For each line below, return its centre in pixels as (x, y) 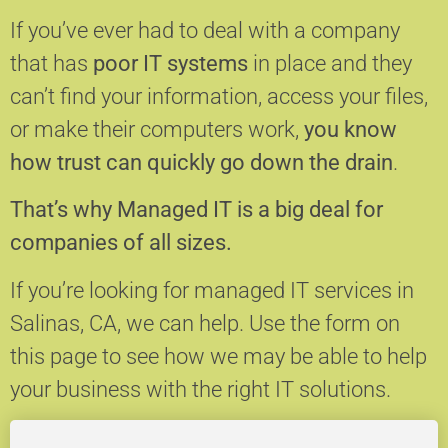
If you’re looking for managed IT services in (212, 290)
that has (51, 63)
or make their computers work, (157, 129)
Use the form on (324, 323)
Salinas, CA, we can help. (129, 323)
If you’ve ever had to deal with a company (205, 30)
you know (350, 129)
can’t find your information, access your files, (219, 96)
